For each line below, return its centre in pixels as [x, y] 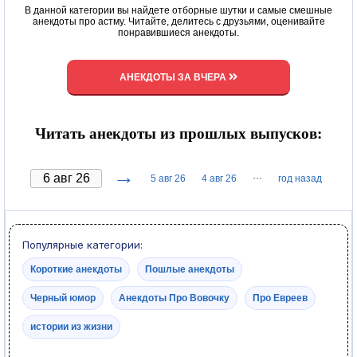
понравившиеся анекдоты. [178, 32]
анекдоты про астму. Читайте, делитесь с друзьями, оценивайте [178, 21]
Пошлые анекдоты [190, 269]
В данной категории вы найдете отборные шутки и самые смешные [178, 10]
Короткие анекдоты [76, 269]
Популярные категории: [82, 244]
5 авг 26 [168, 178]
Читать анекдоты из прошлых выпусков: [178, 133]
